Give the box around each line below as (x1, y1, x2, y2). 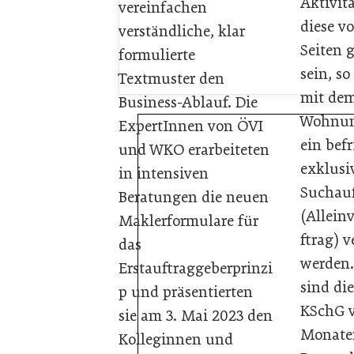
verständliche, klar (119, 21, 245, 40)
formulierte (119, 45, 195, 64)
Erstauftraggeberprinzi (119, 258, 273, 277)
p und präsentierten (119, 282, 253, 301)
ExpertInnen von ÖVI (119, 116, 263, 135)
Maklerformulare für (119, 211, 258, 230)
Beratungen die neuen (119, 187, 269, 206)
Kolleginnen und (119, 330, 233, 348)
